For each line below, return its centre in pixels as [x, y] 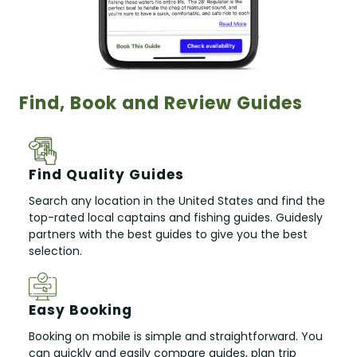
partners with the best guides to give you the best [168, 234]
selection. [55, 251]
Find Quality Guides [106, 174]
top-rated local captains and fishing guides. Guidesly [176, 217]
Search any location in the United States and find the [177, 200]
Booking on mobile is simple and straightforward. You [176, 336]
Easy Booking [80, 310]
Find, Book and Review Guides [161, 103]
